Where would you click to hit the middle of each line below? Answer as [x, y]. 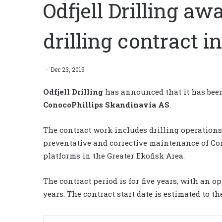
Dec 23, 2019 [68, 69]
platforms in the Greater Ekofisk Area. [114, 155]
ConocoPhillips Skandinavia [100, 104]
